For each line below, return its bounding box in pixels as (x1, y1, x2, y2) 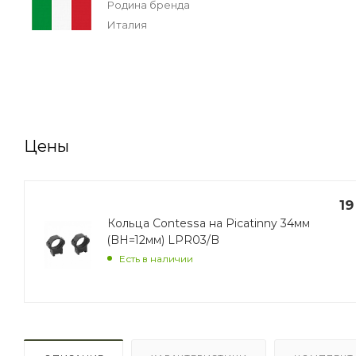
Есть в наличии (119, 252, 193, 265)
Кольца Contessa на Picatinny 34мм (107, 216, 310, 231)
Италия (107, 17, 148, 31)
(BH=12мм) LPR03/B (107, 233, 219, 248)
